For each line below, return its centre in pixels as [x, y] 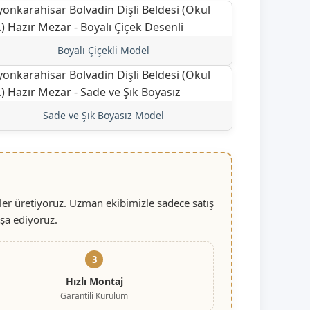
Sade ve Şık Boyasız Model [103, 115]
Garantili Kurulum [94, 295]
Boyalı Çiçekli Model [103, 50]
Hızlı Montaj [94, 281]
